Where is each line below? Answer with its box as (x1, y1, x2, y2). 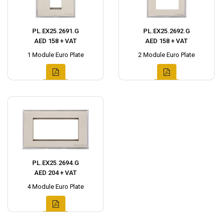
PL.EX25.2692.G (143, 27, 190, 35)
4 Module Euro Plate (27, 183, 84, 191)
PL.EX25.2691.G (32, 27, 79, 35)
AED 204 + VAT (34, 169, 77, 177)
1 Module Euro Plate (27, 51, 84, 59)
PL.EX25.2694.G (32, 159, 79, 167)
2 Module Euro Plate (138, 51, 195, 59)
